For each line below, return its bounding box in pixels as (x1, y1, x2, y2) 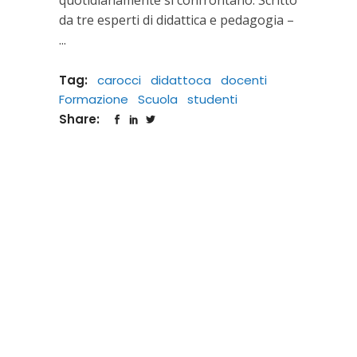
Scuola (138, 90, 178, 108)
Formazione (59, 90, 128, 108)
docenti (221, 71, 267, 88)
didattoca (151, 71, 211, 88)
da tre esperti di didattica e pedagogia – (59, 10, 294, 29)
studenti (187, 90, 237, 108)
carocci (97, 71, 141, 88)
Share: (59, 110, 103, 127)
